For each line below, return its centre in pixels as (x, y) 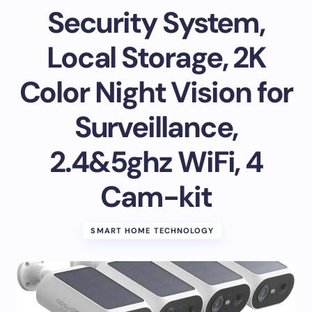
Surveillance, (156, 127)
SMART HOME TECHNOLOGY (153, 231)
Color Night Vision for (156, 92)
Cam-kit (156, 197)
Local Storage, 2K (156, 57)
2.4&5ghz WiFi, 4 (156, 162)
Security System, (156, 23)
